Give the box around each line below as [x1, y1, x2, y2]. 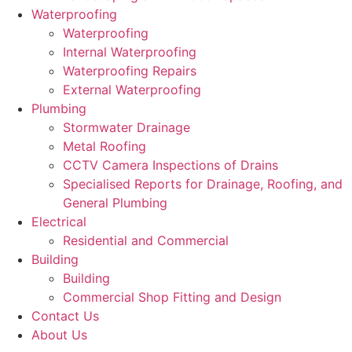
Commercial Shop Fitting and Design [63, 289, 281, 305]
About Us [31, 327, 87, 343]
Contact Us [31, 308, 99, 324]
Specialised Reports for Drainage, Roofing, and [63, 176, 343, 192]
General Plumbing [63, 195, 167, 211]
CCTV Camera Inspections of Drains [63, 157, 278, 173]
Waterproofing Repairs [63, 63, 196, 79]
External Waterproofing [63, 82, 201, 97]
